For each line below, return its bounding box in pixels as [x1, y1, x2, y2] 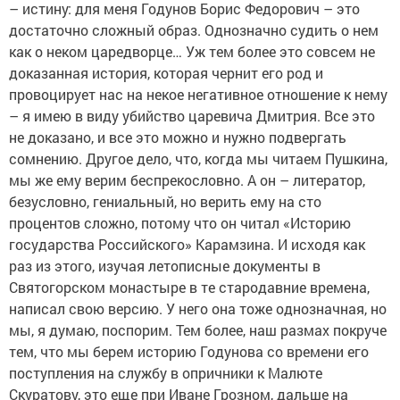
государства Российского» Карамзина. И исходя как [9, 235, 365, 254]
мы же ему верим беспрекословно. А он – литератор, [9, 171, 365, 190]
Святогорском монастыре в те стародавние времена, [9, 278, 370, 297]
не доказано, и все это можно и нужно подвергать [9, 128, 346, 147]
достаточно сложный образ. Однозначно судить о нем [9, 21, 379, 40]
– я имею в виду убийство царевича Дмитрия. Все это [9, 106, 375, 126]
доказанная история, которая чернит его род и [9, 63, 323, 83]
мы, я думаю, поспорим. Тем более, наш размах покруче [9, 321, 387, 340]
